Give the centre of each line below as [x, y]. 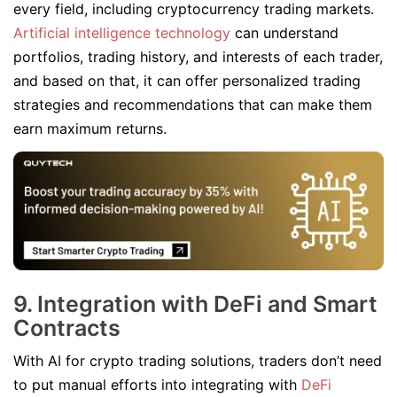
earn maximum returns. [90, 128]
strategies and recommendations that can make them [193, 105]
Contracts [67, 328]
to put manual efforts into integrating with [157, 385]
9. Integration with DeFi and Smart [195, 304]
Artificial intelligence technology [122, 33]
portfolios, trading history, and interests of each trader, [198, 57]
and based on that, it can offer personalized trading [187, 81]
